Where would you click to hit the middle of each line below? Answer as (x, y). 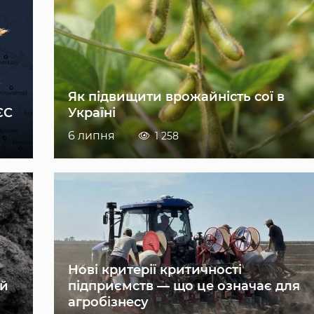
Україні (92, 113)
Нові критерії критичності (155, 270)
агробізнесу (109, 302)
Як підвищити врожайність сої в (177, 97)
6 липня (92, 136)
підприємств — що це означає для (184, 286)
